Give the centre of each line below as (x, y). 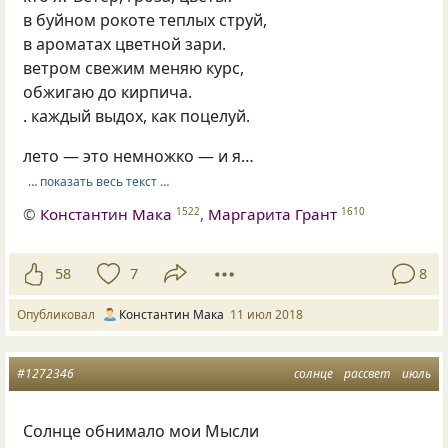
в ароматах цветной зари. (125, 43)
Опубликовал (59, 314)
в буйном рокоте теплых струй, (145, 19)
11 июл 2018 (266, 314)
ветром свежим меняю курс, (134, 67)
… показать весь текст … (98, 181)
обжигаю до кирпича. (108, 91)
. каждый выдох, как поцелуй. (137, 115)
